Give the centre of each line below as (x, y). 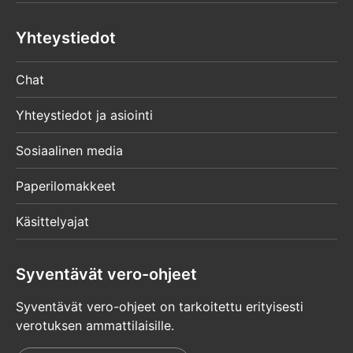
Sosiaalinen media (69, 150)
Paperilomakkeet (66, 186)
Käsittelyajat (52, 221)
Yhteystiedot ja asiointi (84, 115)
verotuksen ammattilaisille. (95, 326)
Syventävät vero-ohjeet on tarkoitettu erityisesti (160, 307)
